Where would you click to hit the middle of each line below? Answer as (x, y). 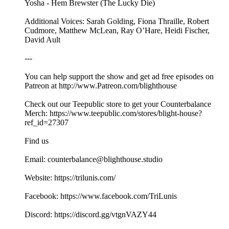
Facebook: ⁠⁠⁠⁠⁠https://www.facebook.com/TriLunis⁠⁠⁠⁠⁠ (101, 196)
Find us (37, 141)
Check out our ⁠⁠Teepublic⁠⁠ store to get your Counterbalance (118, 104)
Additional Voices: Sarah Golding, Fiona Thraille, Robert (117, 21)
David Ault (42, 40)
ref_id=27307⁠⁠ (47, 123)
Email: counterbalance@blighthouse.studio (94, 159)
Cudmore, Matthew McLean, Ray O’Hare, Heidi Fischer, (117, 31)
